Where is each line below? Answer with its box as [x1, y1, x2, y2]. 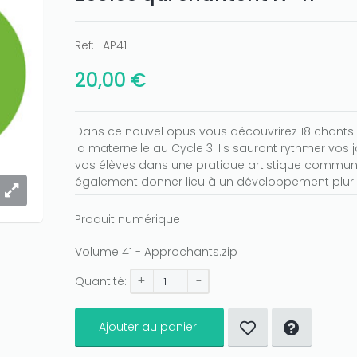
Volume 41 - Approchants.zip [75, 244, 237, 260]
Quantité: [75, 273, 127, 289]
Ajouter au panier [99, 319, 197, 335]
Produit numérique [75, 211, 180, 227]
